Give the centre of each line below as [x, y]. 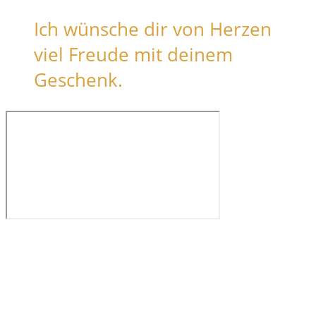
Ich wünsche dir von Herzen [153, 29]
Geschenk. [78, 79]
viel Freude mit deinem [133, 54]
